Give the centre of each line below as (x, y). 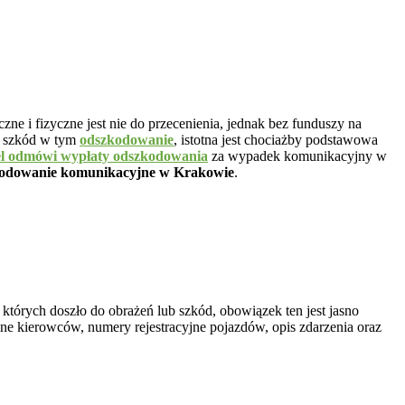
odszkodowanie (127, 140)
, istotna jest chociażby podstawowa (276, 140)
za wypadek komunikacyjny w (297, 156)
